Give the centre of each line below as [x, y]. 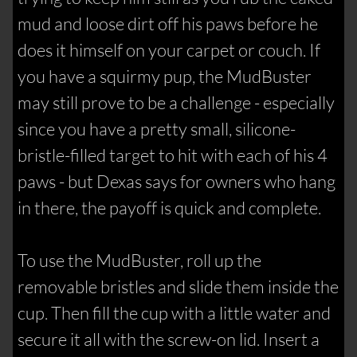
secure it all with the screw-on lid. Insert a [169, 339]
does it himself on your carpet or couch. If [169, 50]
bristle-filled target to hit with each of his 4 [173, 155]
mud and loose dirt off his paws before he [168, 24]
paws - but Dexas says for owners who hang [177, 182]
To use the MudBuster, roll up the [140, 261]
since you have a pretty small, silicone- [157, 129]
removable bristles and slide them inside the [178, 287]
